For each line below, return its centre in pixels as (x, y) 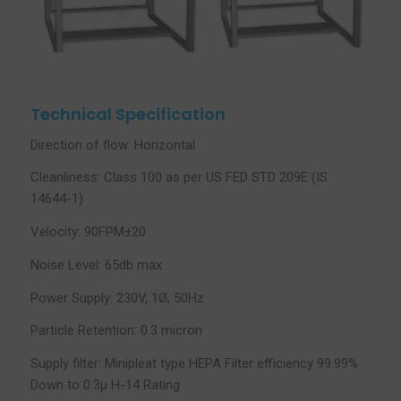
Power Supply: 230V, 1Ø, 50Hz (117, 298)
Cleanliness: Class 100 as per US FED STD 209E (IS (179, 178)
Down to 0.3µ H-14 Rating (105, 385)
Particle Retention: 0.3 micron (116, 331)
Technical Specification (128, 114)
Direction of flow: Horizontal (112, 145)
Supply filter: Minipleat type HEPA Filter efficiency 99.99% (194, 364)
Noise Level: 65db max (96, 264)
